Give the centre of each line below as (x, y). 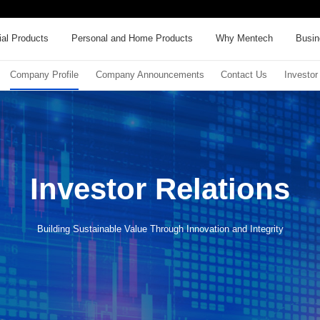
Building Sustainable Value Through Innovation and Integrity (160, 229)
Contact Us (244, 75)
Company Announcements (150, 75)
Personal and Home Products (132, 39)
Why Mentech (245, 39)
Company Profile (44, 75)
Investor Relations (160, 189)
